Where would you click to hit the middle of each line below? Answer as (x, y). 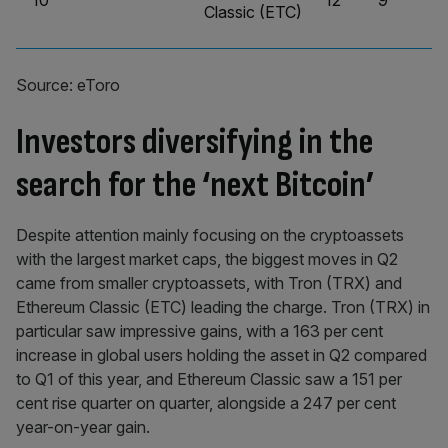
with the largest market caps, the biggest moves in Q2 (207, 259)
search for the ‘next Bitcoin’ (195, 185)
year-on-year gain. (83, 427)
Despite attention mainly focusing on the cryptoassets (210, 235)
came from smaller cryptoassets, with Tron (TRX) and (209, 283)
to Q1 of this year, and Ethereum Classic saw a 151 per (209, 379)
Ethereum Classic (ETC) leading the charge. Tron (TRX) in (223, 307)
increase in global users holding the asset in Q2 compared (221, 355)
